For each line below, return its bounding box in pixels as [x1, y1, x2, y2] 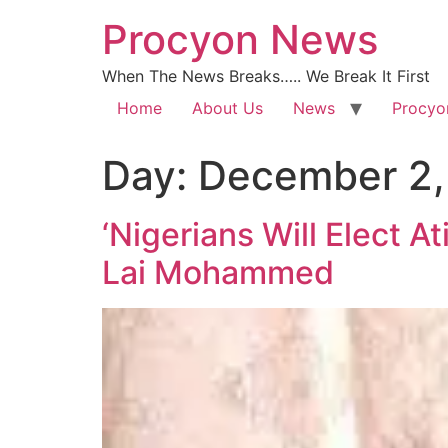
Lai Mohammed [102, 253, 334, 292]
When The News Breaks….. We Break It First [102, 66, 430, 86]
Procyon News [102, 15, 378, 64]
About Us [192, 98, 263, 118]
